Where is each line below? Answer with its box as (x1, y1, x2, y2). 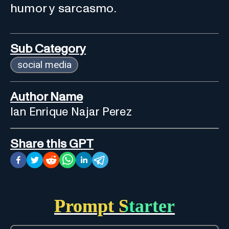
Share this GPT (10, 138, 94, 150)
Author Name (10, 90, 83, 103)
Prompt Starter (54, 195, 175, 216)
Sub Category (10, 42, 86, 55)
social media (17, 58, 72, 71)
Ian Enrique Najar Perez (10, 106, 132, 118)
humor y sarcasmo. (10, 2, 117, 15)
